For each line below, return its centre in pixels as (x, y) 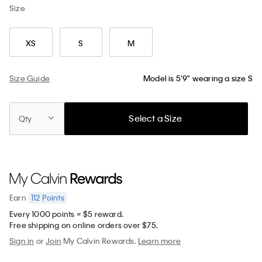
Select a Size (156, 118)
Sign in (22, 240)
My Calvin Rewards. (100, 240)
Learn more (160, 240)
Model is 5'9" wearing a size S (198, 78)
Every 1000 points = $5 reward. (66, 213)
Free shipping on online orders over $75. (84, 225)
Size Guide (30, 78)
